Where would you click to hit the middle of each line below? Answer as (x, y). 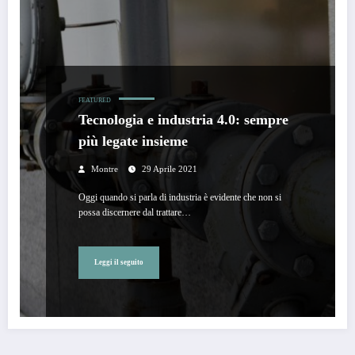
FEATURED (95, 100)
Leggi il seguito (119, 263)
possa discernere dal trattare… (135, 212)
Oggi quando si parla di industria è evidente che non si (180, 197)
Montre (105, 169)
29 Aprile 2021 (170, 169)
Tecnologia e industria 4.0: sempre (183, 119)
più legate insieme (133, 141)
